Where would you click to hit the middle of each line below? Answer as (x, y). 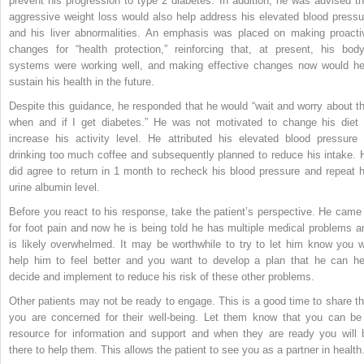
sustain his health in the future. (82, 81)
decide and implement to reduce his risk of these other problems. (162, 276)
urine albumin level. (54, 187)
